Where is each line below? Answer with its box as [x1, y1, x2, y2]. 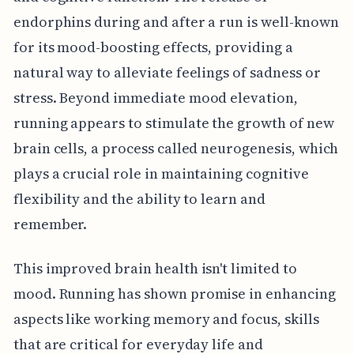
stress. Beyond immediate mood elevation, [13, 87, 298, 107]
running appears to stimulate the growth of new [13, 112, 334, 133]
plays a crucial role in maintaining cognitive [13, 163, 309, 183]
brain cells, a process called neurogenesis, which [13, 137, 339, 158]
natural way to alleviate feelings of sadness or [13, 62, 321, 82]
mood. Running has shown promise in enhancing [13, 283, 336, 303]
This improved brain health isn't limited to [13, 258, 297, 278]
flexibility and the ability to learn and [13, 188, 265, 209]
